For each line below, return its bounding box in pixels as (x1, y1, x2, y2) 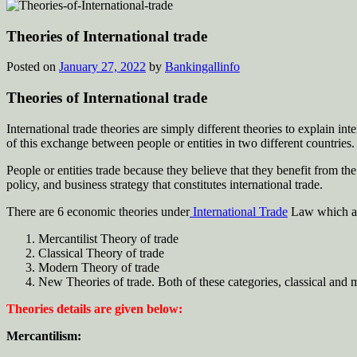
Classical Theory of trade (38, 245, 164, 260)
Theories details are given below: (6, 301, 182, 316)
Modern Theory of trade (38, 260, 159, 274)
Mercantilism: (6, 328, 84, 343)
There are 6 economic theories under (6, 204, 190, 218)
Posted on (6, 60, 59, 74)
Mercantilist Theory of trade (38, 231, 178, 245)
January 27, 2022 (59, 60, 146, 74)
